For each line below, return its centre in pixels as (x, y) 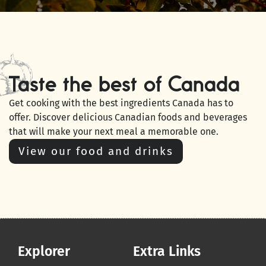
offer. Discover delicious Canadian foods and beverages (128, 118)
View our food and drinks (96, 151)
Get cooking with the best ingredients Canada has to (121, 103)
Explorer (44, 251)
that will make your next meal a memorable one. (114, 132)
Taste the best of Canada (124, 84)
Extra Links (167, 251)
